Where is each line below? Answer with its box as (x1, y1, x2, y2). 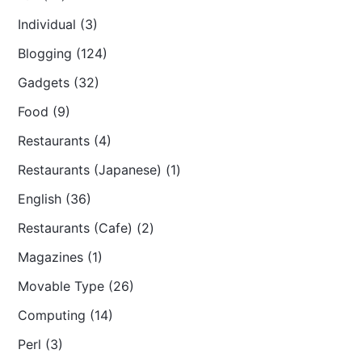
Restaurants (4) (18, 133, 112, 149)
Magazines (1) (18, 249, 103, 265)
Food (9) (18, 103, 71, 120)
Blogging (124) (18, 45, 108, 61)
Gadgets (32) (18, 74, 100, 90)
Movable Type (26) (18, 278, 135, 294)
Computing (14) (18, 307, 114, 323)
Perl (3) (18, 336, 64, 352)
